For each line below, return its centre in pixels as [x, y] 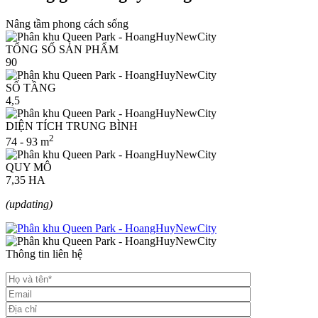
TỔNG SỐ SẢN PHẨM [62, 49]
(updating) [29, 204]
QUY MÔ [29, 168]
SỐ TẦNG [31, 87]
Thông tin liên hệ [44, 254]
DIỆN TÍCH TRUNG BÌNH [72, 126]
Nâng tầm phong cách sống [67, 23]
